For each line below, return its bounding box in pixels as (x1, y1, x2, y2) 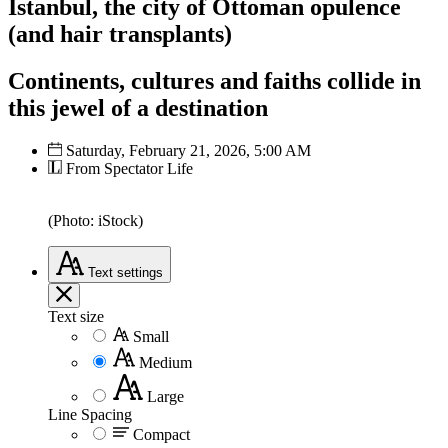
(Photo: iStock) (48, 211, 143, 229)
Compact (133, 425, 190, 443)
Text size (48, 307, 104, 325)
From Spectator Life (62, 159, 193, 177)
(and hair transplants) (8, 20, 232, 47)
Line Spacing (48, 405, 132, 423)
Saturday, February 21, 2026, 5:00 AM (66, 141, 311, 159)
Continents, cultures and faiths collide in (8, 67, 421, 94)
